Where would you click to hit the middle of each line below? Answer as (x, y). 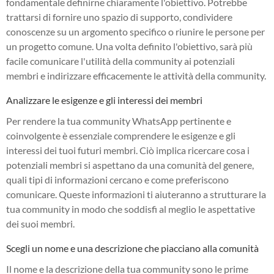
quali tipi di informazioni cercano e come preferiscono (117, 179)
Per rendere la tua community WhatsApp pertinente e (119, 120)
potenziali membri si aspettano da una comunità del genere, (130, 165)
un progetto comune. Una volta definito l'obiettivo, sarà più (129, 46)
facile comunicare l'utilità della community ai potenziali (120, 61)
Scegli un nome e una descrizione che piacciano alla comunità (132, 248)
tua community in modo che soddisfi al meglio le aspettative (131, 209)
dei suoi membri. (40, 223)
